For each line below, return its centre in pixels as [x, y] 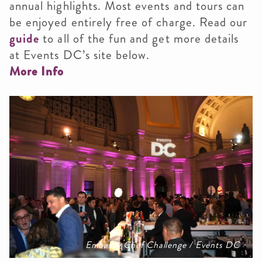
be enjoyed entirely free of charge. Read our [129, 22]
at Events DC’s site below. [82, 55]
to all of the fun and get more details [139, 38]
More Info [37, 71]
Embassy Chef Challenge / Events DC [162, 245]
